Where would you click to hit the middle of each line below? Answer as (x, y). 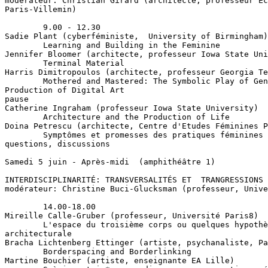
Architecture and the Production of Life (117, 117)
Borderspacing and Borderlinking (98, 252)
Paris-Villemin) (41, 9)
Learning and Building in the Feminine (112, 45)
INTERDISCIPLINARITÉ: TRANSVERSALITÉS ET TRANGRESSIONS (134, 180)
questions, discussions (57, 144)
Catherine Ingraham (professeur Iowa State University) (132, 108)
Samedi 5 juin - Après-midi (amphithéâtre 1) (110, 162)
